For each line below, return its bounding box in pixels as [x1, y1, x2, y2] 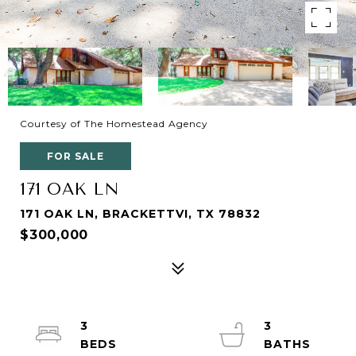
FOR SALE [47, 150, 104, 162]
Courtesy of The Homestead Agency [20, 118, 208, 130]
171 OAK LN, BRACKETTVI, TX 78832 [20, 207, 261, 221]
